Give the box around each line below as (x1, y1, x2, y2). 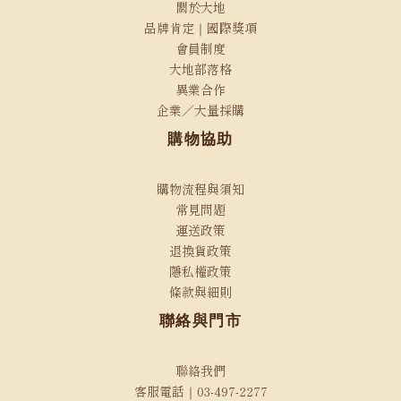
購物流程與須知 (157, 180, 244, 198)
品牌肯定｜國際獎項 (144, 19, 257, 37)
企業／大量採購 (157, 101, 244, 119)
